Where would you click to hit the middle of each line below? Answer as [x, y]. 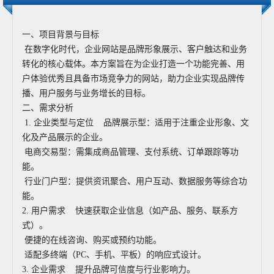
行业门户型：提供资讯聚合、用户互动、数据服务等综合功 [135, 181]
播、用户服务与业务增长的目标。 [86, 93]
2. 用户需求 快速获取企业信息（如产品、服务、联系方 [130, 211]
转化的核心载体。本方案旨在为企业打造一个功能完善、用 [133, 64]
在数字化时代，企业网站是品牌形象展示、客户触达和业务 [135, 49]
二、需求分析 [48, 108]
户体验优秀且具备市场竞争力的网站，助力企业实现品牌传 [133, 79]
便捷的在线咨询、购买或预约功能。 [94, 240]
